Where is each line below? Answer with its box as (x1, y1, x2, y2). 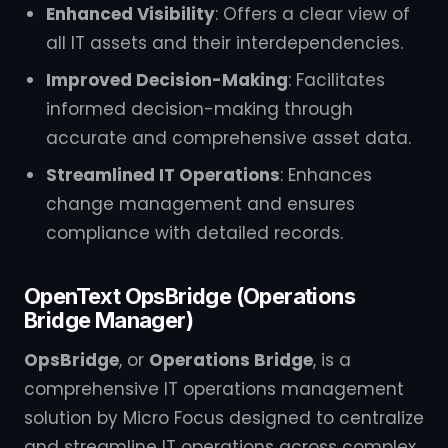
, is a (313, 348, 351, 372)
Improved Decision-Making (46, 68, 288, 92)
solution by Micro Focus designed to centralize (24, 406, 424, 430)
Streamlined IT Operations (46, 163, 280, 187)
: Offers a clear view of (215, 2, 410, 26)
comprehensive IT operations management (24, 377, 404, 401)
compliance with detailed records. (46, 221, 343, 245)
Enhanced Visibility (46, 2, 215, 26)
